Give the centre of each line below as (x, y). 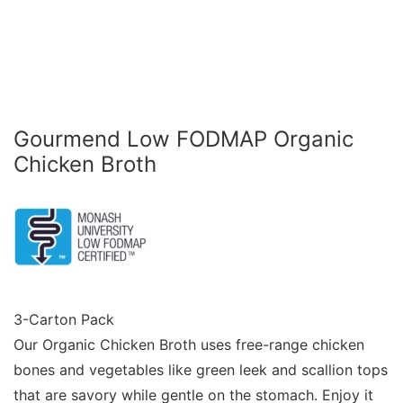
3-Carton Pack (64, 319)
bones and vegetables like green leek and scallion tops (201, 370)
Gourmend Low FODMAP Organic (184, 139)
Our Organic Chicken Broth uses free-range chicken (189, 345)
